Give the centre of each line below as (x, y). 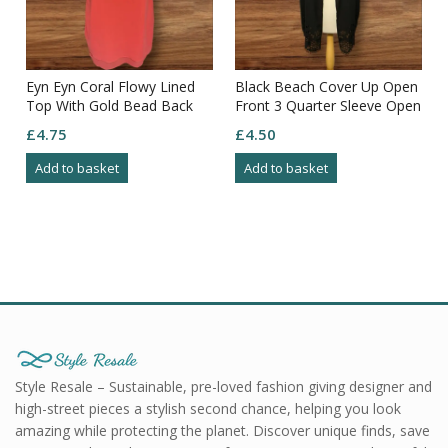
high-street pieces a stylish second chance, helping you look (208, 409)
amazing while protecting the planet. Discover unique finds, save (222, 431)
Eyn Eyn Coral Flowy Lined (110, 87)
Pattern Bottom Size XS (311, 125)
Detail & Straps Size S (96, 125)
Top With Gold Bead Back (109, 106)
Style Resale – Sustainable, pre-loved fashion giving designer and (223, 387)
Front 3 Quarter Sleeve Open (328, 106)
